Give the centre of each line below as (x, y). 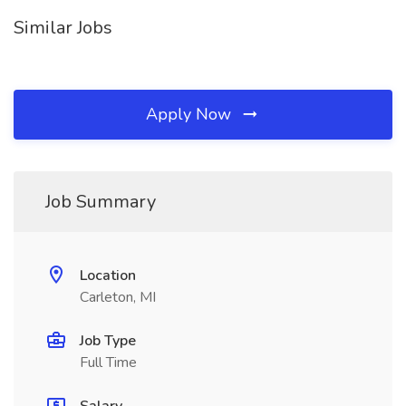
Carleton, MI (118, 297)
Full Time (108, 362)
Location (108, 275)
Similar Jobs (63, 28)
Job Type (108, 341)
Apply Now (191, 114)
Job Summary (101, 202)
